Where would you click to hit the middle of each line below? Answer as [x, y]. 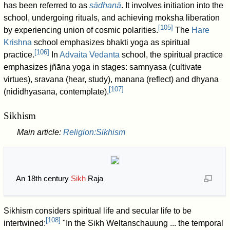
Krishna [18, 43]
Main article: [40, 132]
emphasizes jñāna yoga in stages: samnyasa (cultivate [103, 67]
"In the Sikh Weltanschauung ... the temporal [142, 223]
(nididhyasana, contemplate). [56, 92]
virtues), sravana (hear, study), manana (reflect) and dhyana [111, 80]
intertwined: [25, 223]
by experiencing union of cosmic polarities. [81, 30]
